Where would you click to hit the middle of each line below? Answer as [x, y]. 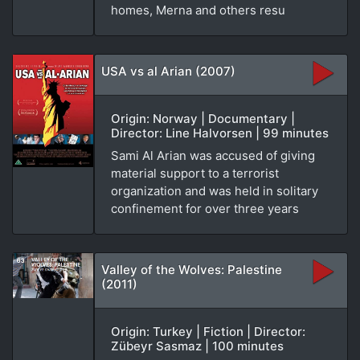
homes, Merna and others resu [198, 10]
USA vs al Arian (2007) [168, 71]
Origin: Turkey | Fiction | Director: [208, 331]
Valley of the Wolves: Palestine [192, 269]
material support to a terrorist [195, 173]
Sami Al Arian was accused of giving [213, 155]
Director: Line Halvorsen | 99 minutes [220, 133]
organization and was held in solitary [215, 190]
